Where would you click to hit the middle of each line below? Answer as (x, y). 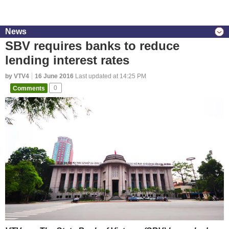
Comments (29, 88)
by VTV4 (17, 76)
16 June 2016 (54, 76)
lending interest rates (67, 60)
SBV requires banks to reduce (92, 46)
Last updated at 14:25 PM (110, 76)
